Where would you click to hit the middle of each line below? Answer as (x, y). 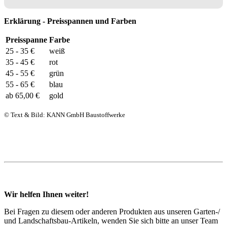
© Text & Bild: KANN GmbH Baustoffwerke (65, 115)
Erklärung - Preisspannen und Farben (70, 21)
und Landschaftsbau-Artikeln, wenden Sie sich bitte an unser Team (111, 221)
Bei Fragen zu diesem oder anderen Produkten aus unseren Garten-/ (112, 212)
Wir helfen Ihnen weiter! (46, 194)
